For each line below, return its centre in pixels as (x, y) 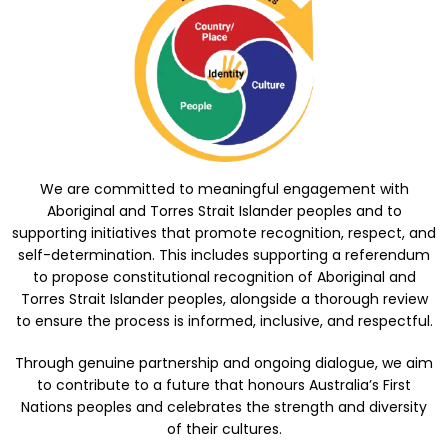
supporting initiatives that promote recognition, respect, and (224, 232)
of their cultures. (224, 428)
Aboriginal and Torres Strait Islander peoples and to (224, 210)
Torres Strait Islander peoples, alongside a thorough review (224, 298)
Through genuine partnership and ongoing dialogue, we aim (224, 362)
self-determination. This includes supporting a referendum (224, 254)
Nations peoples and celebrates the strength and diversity (224, 406)
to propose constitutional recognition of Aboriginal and (224, 276)
